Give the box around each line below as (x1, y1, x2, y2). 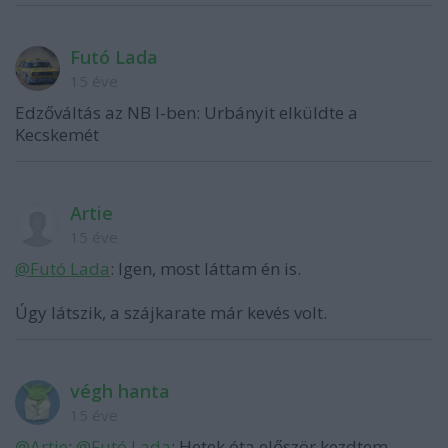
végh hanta (70, 379, 170, 403)
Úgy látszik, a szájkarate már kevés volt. (15, 301, 327, 324)
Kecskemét (15, 123, 99, 146)
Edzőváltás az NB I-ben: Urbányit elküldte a (15, 101, 358, 124)
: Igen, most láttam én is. (110, 257, 301, 280)
